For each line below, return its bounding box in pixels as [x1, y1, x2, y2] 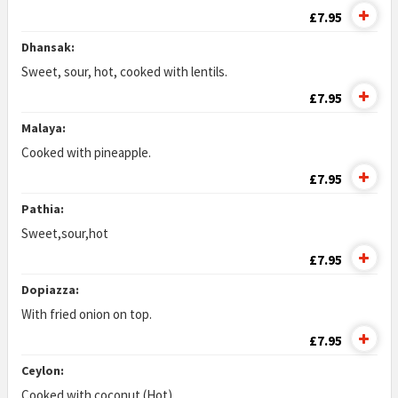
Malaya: [20, 120, 66, 136]
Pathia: [20, 201, 64, 217]
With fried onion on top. [20, 306, 152, 322]
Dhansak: [20, 39, 75, 55]
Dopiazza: [20, 282, 79, 298]
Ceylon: [20, 362, 64, 378]
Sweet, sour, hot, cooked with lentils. [20, 63, 227, 80]
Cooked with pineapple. [20, 144, 151, 161]
